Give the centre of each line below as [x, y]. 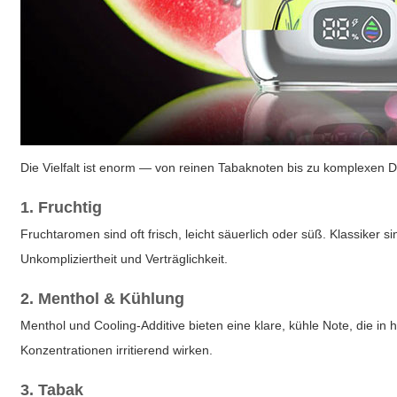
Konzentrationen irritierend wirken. [117, 350]
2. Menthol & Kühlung [103, 299]
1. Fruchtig [62, 207]
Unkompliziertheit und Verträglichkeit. [125, 259]
